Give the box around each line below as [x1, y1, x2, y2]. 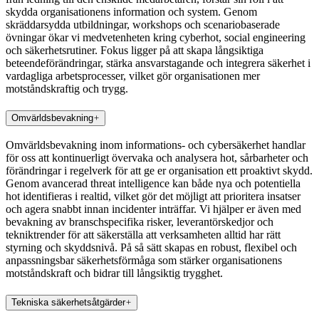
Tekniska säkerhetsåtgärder [11, 296, 125, 308]
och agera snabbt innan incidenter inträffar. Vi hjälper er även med [6, 203, 301, 216]
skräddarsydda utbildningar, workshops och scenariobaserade [6, 18, 280, 31]
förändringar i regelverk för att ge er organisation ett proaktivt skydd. [6, 164, 313, 177]
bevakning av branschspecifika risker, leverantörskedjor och [6, 216, 273, 229]
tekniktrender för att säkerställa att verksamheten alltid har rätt [6, 229, 281, 241]
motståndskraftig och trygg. [6, 82, 128, 95]
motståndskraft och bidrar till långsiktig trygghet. [6, 267, 223, 280]
